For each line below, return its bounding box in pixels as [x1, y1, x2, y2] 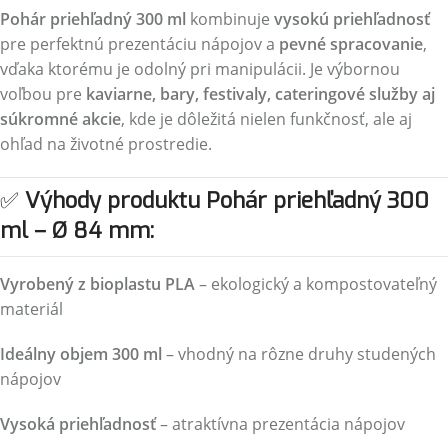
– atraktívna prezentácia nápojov [156, 413, 405, 435]
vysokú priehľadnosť [274, 8, 430, 30]
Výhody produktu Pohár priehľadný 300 [25, 186, 429, 215]
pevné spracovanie [279, 33, 423, 55]
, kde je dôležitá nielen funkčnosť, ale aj [121, 108, 412, 130]
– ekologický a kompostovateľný [195, 273, 437, 295]
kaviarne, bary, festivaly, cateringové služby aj [86, 83, 435, 105]
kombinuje [186, 8, 274, 30]
